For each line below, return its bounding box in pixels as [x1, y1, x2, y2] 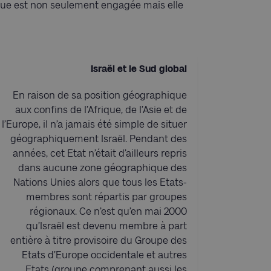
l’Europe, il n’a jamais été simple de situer [2, 119, 187, 129]
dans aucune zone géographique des [18, 162, 187, 173]
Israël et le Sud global [91, 63, 187, 74]
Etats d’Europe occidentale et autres [22, 249, 187, 260]
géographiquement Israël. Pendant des [10, 133, 187, 144]
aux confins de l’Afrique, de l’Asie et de [15, 104, 187, 115]
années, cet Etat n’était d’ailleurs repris [13, 148, 187, 158]
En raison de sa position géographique [13, 90, 187, 100]
